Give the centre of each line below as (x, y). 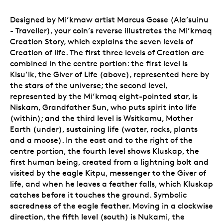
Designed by (34, 19)
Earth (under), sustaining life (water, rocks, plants (104, 129)
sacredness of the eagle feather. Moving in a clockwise (111, 206)
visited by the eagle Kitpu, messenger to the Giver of (108, 173)
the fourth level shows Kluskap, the (133, 151)
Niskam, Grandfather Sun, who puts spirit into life (103, 107)
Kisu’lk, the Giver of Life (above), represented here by (110, 74)
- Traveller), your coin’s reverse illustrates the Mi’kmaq (111, 30)
